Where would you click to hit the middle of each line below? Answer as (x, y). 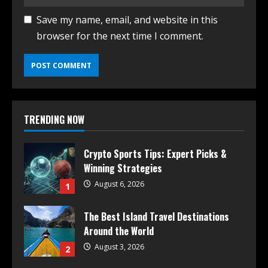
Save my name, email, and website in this (127, 20)
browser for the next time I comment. (120, 36)
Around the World (119, 231)
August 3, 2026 (118, 247)
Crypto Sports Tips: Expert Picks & (155, 154)
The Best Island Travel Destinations (156, 217)
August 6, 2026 (118, 184)
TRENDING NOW (54, 120)
